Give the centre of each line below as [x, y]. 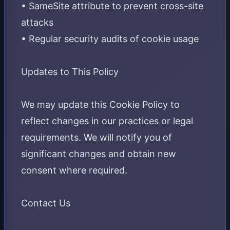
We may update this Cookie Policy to [100, 104]
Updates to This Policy [70, 72]
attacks [37, 22]
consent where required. [74, 170]
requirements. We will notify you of [97, 137]
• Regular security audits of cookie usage [110, 39]
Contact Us [46, 203]
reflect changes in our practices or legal [107, 121]
